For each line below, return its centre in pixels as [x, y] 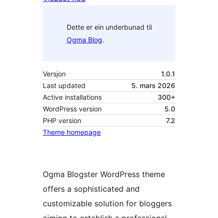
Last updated [64, 86]
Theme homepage [72, 132]
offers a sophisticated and [91, 189]
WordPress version [72, 109]
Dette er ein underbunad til [109, 27]
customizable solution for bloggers [107, 204]
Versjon [54, 74]
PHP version [62, 121]
